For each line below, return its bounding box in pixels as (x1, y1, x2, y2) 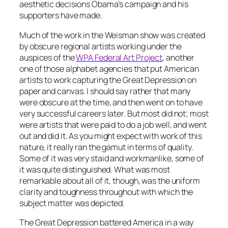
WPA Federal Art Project (76, 51, 163, 63)
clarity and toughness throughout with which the (19, 186, 193, 197)
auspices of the (19, 51, 76, 63)
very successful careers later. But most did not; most (19, 107, 209, 119)
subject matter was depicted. (19, 197, 125, 209)
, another (162, 51, 195, 63)
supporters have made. (19, 10, 102, 21)
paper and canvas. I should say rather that (19, 85, 170, 97)
